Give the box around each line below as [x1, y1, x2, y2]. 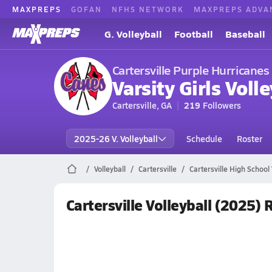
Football [174, 27, 213, 41]
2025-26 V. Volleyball [73, 132, 158, 144]
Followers [202, 99, 241, 111]
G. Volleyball [104, 27, 162, 41]
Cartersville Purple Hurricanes [112, 61, 270, 78]
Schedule [186, 132, 222, 144]
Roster [236, 132, 262, 144]
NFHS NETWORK [112, 4, 184, 14]
